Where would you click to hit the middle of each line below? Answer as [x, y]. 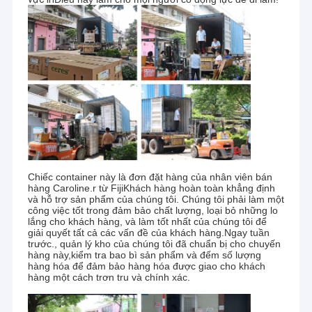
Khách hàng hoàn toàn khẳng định [199, 188]
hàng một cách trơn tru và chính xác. [109, 278]
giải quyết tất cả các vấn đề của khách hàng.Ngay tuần [148, 233]
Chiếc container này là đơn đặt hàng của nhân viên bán [150, 177]
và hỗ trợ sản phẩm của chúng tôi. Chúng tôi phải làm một [156, 200]
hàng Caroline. [60, 188]
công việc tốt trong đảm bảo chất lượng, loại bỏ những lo [153, 211]
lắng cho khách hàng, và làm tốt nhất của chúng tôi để [147, 222]
